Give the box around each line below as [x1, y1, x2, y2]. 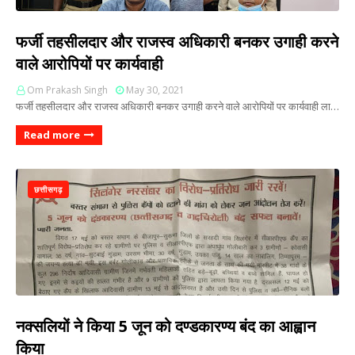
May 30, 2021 [126, 83, 185, 97]
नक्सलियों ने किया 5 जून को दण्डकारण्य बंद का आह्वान [16, 315, 315, 337]
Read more [24, 128, 80, 142]
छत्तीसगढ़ [34, 184, 63, 195]
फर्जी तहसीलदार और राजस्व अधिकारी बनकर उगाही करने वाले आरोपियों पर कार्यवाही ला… [16, 99, 339, 113]
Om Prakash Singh [27, 83, 108, 97]
